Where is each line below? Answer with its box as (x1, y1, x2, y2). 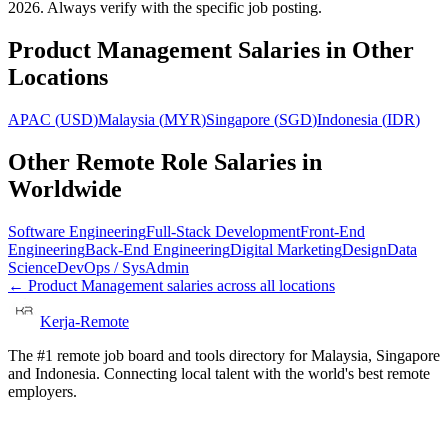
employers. (8, 382, 77, 400)
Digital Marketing (230, 240, 342, 258)
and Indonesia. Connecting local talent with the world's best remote (8, 364, 430, 382)
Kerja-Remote (40, 312, 129, 330)
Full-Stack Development (146, 222, 300, 240)
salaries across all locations (163, 276, 335, 294)
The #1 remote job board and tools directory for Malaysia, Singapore (8, 346, 440, 364)
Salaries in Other (232, 36, 414, 63)
